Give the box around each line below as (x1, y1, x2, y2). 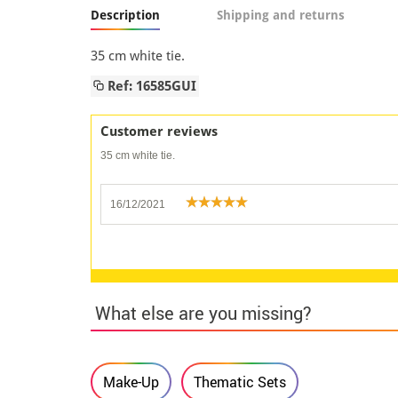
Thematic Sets (194, 371, 287, 392)
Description (91, 7, 160, 22)
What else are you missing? (95, 300, 312, 325)
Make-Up (103, 371, 159, 392)
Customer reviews (100, 123, 218, 139)
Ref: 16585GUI (104, 77, 196, 94)
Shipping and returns (217, 7, 345, 22)
